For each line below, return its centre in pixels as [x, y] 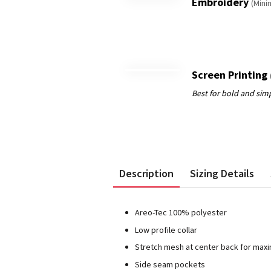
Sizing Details [222, 173]
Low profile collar [166, 230]
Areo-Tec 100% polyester [181, 212]
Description [147, 173]
